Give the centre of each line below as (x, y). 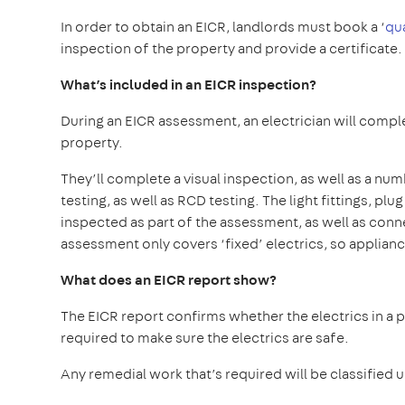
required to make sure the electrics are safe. (205, 337)
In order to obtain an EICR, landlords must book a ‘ (223, 26)
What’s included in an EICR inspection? (188, 84)
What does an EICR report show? (169, 279)
